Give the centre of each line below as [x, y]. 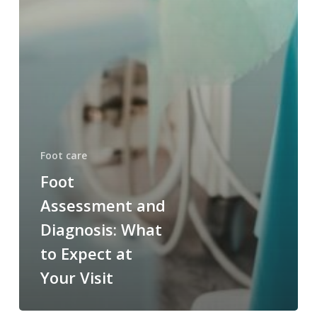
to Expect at [86, 254]
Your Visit [76, 278]
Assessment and [103, 206]
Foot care [63, 156]
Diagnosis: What [101, 230]
